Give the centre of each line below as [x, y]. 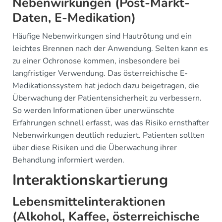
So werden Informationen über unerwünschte [93, 111]
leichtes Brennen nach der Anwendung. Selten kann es [110, 49]
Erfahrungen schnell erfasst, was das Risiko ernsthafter [111, 123]
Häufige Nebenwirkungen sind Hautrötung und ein [102, 36]
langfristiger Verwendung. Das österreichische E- [100, 73]
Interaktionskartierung [90, 180]
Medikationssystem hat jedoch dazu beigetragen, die [106, 86]
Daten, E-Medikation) [74, 18]
